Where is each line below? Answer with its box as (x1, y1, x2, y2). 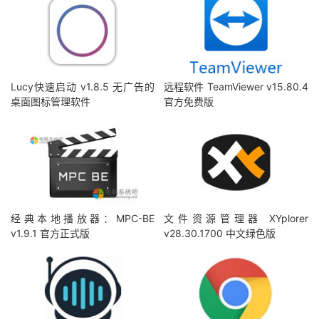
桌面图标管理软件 (11, 95, 90, 108)
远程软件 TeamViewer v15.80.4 (164, 80, 308, 93)
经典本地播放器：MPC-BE (11, 211, 155, 224)
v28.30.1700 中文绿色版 (164, 226, 276, 239)
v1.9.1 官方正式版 (11, 226, 90, 239)
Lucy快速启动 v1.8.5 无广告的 (11, 80, 155, 93)
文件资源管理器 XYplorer (164, 211, 308, 224)
